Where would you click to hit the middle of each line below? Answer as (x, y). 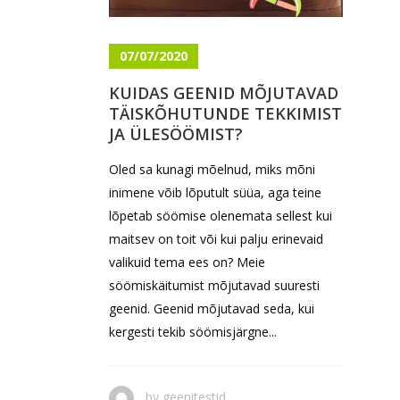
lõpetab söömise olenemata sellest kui (221, 216)
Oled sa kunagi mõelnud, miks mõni (212, 170)
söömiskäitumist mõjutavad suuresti (214, 286)
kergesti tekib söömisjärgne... (193, 332)
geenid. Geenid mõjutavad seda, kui (212, 309)
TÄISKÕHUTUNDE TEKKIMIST (225, 114)
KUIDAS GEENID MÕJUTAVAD (224, 93)
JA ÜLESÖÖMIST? (176, 134)
